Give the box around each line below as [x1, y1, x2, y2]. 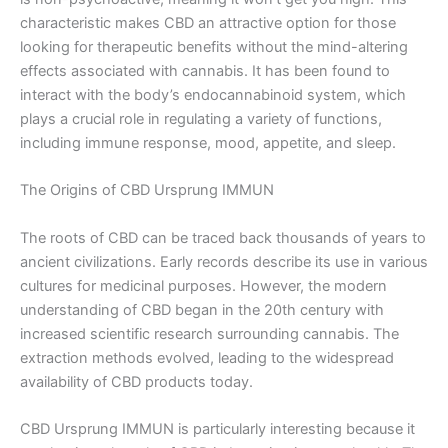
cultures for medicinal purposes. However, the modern [20, 276, 387, 295]
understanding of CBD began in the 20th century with [20, 300, 384, 319]
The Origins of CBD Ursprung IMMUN [20, 181, 274, 200]
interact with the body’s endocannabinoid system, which [20, 85, 406, 104]
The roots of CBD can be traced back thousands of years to [20, 228, 426, 247]
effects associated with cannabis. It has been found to [20, 61, 390, 80]
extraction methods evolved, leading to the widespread [20, 348, 394, 367]
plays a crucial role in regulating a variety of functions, [20, 109, 382, 128]
